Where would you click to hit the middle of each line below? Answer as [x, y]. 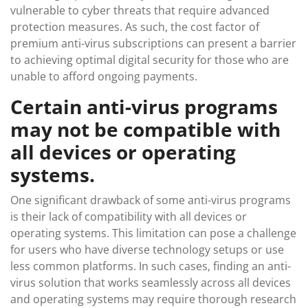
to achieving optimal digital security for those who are [150, 60]
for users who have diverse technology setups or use [147, 250]
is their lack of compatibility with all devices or [129, 217]
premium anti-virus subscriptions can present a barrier [153, 43]
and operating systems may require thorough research [153, 299]
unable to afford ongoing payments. [104, 76]
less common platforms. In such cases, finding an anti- [151, 266]
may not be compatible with [145, 129]
